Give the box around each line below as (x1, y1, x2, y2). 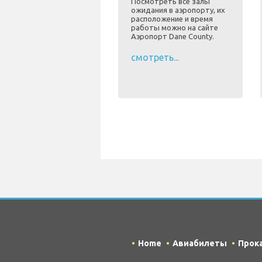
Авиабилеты (173, 239, 227, 249)
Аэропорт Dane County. (131, 32, 214, 41)
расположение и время (131, 15, 213, 23)
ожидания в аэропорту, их (131, 6, 225, 15)
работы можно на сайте (131, 23, 218, 32)
